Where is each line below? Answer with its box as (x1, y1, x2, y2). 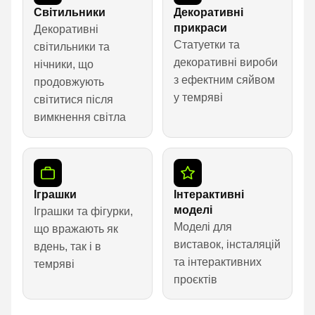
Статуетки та (174, 39, 240, 51)
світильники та (34, 41, 110, 53)
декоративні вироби (174, 56, 278, 69)
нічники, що (34, 58, 94, 71)
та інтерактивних (174, 256, 262, 269)
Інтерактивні (174, 188, 245, 201)
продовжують (34, 76, 105, 89)
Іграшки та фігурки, (34, 205, 134, 218)
